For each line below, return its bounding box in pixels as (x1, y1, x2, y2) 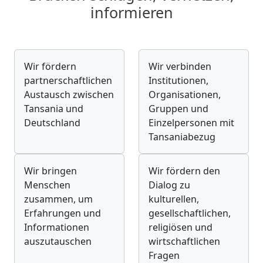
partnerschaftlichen (24, 73, 112, 87)
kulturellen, (149, 192, 199, 205)
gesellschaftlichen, (149, 206, 231, 220)
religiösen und (149, 220, 213, 234)
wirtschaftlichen (149, 234, 220, 248)
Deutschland (24, 116, 80, 129)
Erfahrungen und (24, 206, 101, 220)
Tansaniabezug (149, 130, 215, 143)
